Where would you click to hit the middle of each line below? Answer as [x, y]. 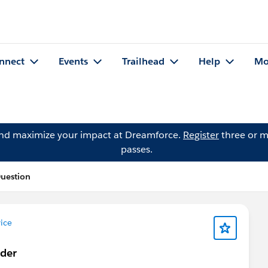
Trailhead [143, 62]
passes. [136, 149]
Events [73, 62]
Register [201, 135]
